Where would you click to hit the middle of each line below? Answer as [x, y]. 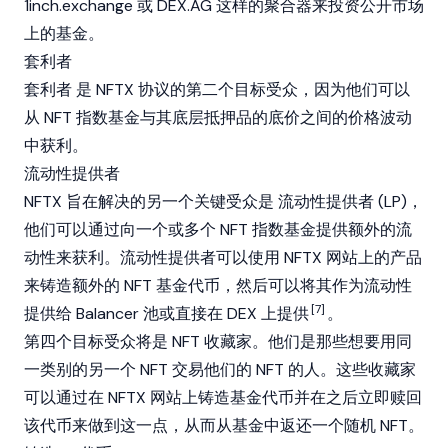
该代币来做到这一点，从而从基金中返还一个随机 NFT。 [224, 425]
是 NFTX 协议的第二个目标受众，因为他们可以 [241, 89]
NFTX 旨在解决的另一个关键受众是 [151, 201]
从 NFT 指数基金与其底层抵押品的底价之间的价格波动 [218, 117]
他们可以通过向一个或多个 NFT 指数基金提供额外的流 [218, 229]
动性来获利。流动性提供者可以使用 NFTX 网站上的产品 [223, 257]
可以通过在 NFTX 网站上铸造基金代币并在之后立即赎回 [223, 397]
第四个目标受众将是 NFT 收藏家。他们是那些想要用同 [218, 341]
